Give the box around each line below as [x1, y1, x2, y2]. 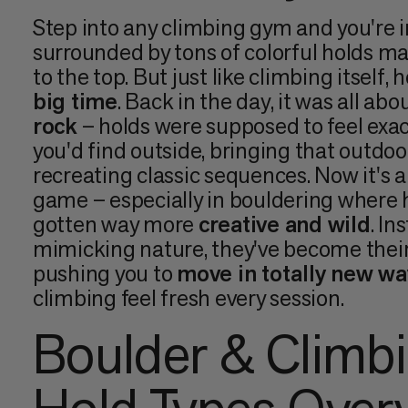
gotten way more [32, 209, 199, 240]
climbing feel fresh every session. [32, 283, 344, 313]
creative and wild [198, 209, 371, 240]
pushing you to [32, 259, 178, 289]
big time [32, 87, 117, 117]
